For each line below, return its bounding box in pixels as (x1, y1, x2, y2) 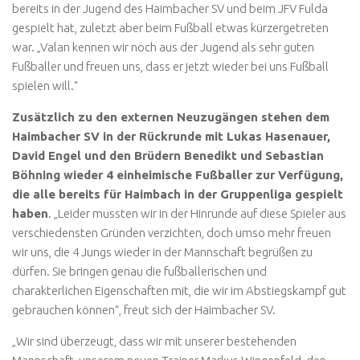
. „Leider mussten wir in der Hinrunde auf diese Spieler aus (48, 207, 346, 221)
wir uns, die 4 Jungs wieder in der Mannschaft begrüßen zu (12, 245, 313, 260)
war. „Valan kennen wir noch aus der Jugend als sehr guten (12, 40, 314, 55)
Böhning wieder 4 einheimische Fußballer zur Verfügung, (12, 168, 343, 182)
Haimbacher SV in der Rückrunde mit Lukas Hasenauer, (12, 129, 330, 144)
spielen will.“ (12, 79, 78, 93)
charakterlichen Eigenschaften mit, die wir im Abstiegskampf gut (12, 284, 346, 298)
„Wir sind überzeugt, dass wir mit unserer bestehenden (12, 334, 297, 349)
